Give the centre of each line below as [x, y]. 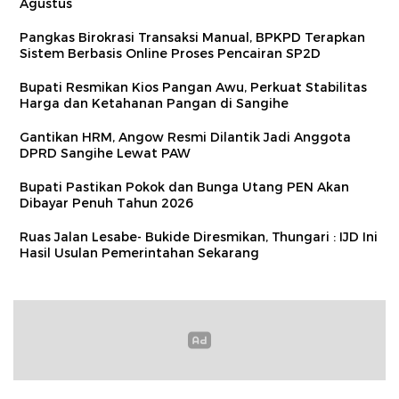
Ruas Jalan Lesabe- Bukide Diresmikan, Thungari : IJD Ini [199, 236]
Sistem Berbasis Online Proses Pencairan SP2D [170, 53]
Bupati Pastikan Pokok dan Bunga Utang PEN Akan [184, 187]
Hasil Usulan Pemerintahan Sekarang [139, 252]
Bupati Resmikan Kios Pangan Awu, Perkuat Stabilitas [193, 87]
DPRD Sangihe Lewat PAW [105, 153]
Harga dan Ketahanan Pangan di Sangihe [154, 103]
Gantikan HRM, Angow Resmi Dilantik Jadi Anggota [185, 137]
